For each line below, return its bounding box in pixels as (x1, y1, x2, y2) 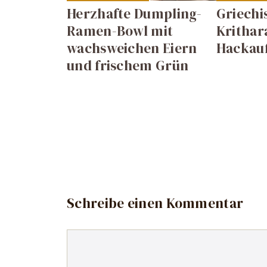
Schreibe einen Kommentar (67, 194, 244, 213)
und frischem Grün (67, 55, 189, 75)
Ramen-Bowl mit (67, 21, 173, 41)
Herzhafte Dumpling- (67, 4, 202, 23)
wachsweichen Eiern (67, 38, 197, 58)
